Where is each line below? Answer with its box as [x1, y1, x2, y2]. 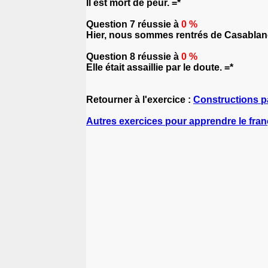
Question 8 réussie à [86, 51, 181, 62]
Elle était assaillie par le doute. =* [86, 62, 233, 72]
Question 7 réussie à [86, 19, 181, 29]
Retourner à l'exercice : [86, 95, 193, 105]
